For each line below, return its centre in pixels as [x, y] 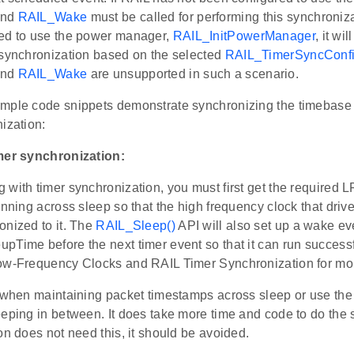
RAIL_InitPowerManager [244, 36]
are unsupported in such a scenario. [193, 74]
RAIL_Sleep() [136, 226]
